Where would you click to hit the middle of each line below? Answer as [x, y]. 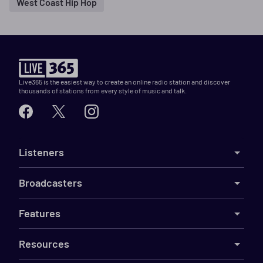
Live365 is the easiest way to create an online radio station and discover [124, 82]
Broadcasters [50, 183]
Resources [44, 244]
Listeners [41, 152]
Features [40, 213]
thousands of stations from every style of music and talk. [103, 90]
